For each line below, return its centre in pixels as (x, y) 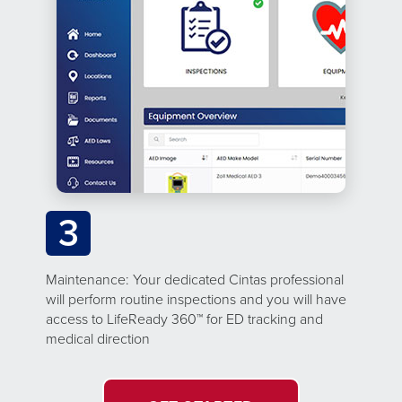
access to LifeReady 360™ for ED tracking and (184, 319)
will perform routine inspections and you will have (196, 299)
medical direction (98, 339)
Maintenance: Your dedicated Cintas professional (195, 280)
